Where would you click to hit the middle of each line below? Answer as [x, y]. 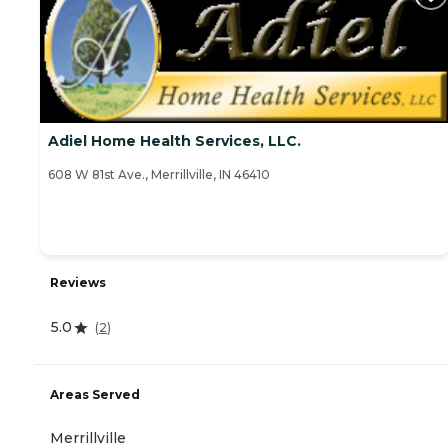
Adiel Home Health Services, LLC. [174, 141]
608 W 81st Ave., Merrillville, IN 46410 [159, 175]
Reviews [78, 283]
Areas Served [95, 394]
